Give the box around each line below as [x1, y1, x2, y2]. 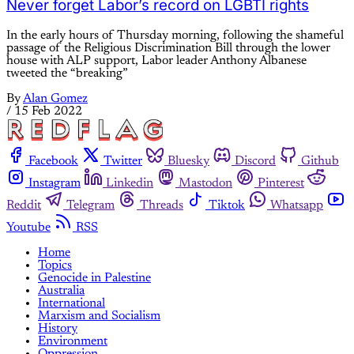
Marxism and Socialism [38, 309, 160, 322]
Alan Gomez [23, 92, 88, 105]
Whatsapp [270, 198, 323, 212]
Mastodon [179, 176, 232, 190]
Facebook [28, 154, 78, 168]
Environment [38, 334, 107, 348]
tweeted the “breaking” [6, 66, 128, 80]
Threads [140, 198, 183, 212]
